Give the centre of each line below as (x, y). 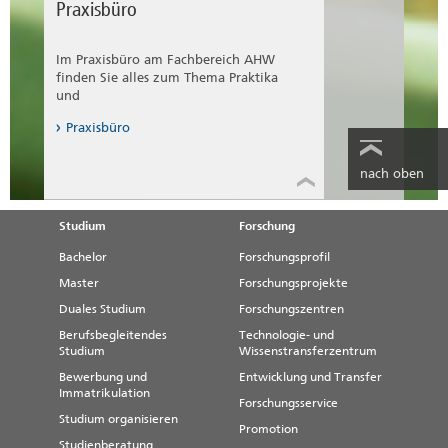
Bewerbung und (103, 377)
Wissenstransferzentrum (308, 351)
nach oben (392, 174)
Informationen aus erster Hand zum (175, 70)
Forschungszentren (291, 309)
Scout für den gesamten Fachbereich (168, 20)
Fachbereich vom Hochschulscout (167, 88)
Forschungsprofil (284, 257)
